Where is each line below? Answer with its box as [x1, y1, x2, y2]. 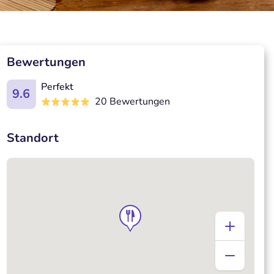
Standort [6, 130, 59, 146]
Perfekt [40, 80, 73, 94]
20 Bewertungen [94, 95, 170, 108]
